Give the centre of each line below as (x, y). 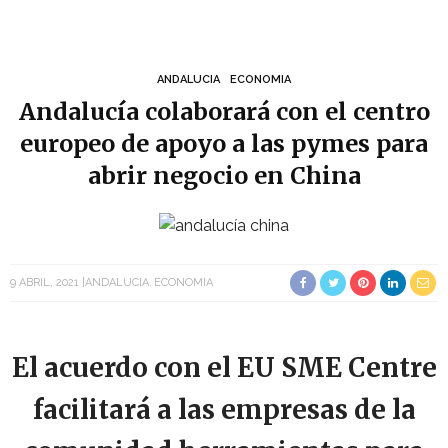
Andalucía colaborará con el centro (224, 111)
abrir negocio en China (224, 175)
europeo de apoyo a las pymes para (224, 143)
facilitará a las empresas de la (224, 409)
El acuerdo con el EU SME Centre (224, 367)
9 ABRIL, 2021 (44, 282)
